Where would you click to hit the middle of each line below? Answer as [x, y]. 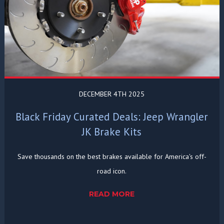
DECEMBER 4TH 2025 [112, 94]
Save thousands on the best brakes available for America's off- [112, 156]
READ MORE [112, 194]
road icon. [112, 171]
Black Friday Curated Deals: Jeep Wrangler [112, 116]
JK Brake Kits [112, 131]
